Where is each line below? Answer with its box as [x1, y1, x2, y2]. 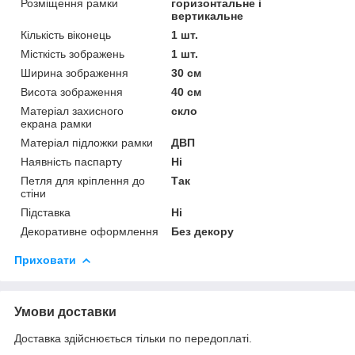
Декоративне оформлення [21, 224, 158, 238]
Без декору [171, 224, 235, 238]
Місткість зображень [21, 47, 124, 60]
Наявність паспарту [21, 155, 122, 168]
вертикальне [171, 9, 244, 22]
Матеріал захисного [21, 104, 124, 117]
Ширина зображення [21, 66, 128, 79]
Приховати [14, 253, 76, 266]
